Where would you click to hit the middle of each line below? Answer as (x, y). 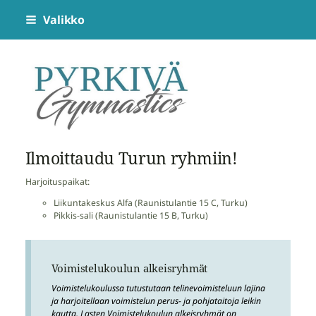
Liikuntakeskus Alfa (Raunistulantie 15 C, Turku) (150, 203)
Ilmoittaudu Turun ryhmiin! (131, 158)
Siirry (17, 13)
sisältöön (25, 38)
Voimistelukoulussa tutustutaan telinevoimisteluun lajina (158, 288)
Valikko (64, 20)
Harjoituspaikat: (57, 181)
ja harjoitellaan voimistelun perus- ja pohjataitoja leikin (156, 300)
